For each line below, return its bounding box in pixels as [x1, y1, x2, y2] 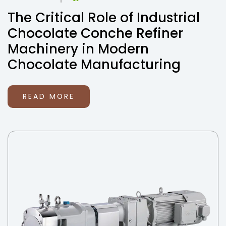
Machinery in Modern [8, 40, 149, 58]
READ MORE [23, 91, 75, 101]
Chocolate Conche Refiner [8, 24, 183, 42]
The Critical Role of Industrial [8, 9, 200, 27]
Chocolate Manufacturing [8, 55, 181, 74]
